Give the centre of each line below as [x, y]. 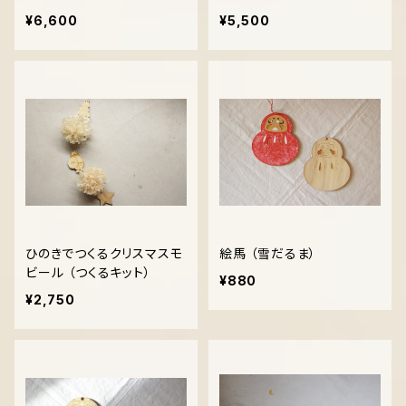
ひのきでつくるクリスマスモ [104, 253]
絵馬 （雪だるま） [268, 253]
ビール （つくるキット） [88, 272]
